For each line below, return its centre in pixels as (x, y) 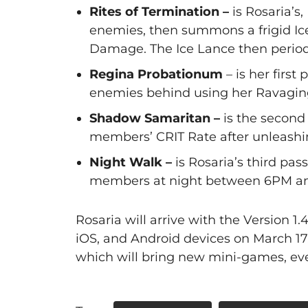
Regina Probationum (156, 74)
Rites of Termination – (161, 11)
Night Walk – (132, 162)
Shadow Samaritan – (154, 118)
